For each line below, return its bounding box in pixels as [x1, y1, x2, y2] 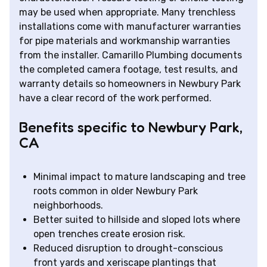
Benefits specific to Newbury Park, [19, 119, 243, 136]
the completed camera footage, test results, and [19, 64, 238, 76]
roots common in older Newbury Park [33, 185, 198, 197]
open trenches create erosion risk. [33, 228, 185, 240]
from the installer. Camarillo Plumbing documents [19, 49, 242, 61]
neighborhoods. [33, 200, 103, 212]
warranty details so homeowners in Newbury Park [19, 78, 241, 90]
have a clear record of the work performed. [19, 92, 212, 104]
